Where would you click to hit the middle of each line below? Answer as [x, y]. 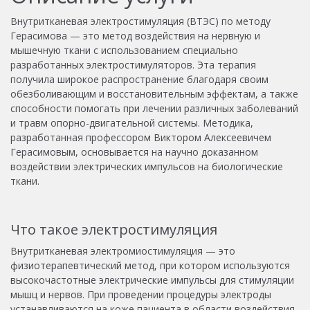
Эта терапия [227, 64]
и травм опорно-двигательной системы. [107, 122]
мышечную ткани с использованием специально [124, 50]
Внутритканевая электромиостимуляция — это [123, 250]
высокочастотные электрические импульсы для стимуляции [152, 280]
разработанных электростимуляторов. [104, 64]
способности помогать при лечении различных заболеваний [154, 108]
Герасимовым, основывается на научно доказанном [134, 152]
